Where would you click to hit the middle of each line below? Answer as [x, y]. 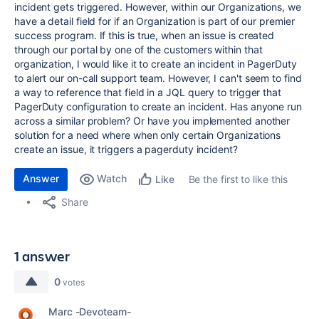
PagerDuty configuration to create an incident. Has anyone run [158, 106]
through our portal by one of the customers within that [138, 49]
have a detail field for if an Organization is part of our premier [155, 21]
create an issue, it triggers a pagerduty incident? [126, 149]
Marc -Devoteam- [90, 312]
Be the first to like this [238, 179]
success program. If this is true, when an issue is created [145, 35]
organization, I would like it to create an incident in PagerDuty [156, 64]
